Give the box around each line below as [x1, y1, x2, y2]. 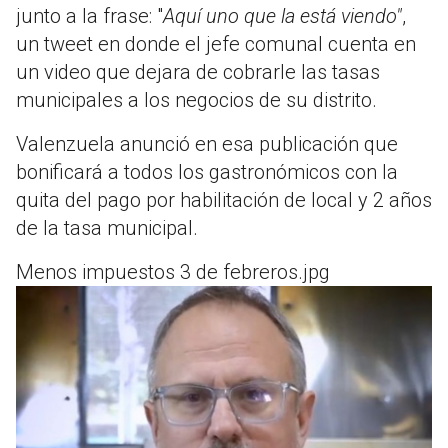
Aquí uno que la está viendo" [163, 3, 402, 28]
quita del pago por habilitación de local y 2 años [16, 187, 432, 212]
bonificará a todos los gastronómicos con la [16, 159, 398, 184]
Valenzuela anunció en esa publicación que [16, 131, 398, 156]
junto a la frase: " [16, 3, 163, 28]
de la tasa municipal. [16, 215, 198, 240]
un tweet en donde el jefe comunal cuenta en [16, 31, 416, 56]
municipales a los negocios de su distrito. [16, 87, 377, 112]
